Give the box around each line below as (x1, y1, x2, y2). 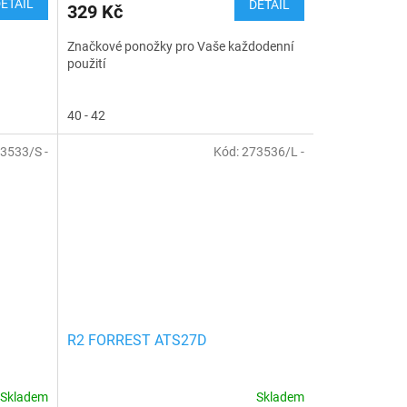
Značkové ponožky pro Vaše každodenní (66, 38, 293, 54)
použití (66, 55, 105, 71)
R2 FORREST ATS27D (66, 331, 207, 349)
